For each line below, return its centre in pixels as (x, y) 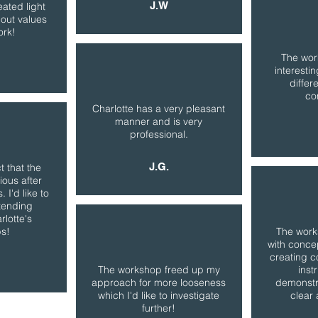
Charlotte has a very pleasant (159, 109)
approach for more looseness (159, 283)
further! (159, 308)
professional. (159, 134)
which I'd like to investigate (159, 295)
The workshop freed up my (159, 270)
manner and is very (159, 121)
